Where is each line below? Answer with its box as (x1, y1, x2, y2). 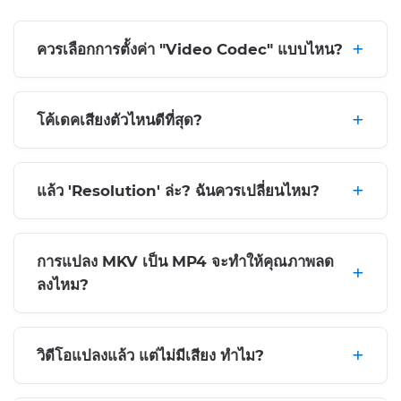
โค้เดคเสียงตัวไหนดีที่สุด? (37, 111, 202, 129)
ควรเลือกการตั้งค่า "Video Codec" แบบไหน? (37, 40, 343, 58)
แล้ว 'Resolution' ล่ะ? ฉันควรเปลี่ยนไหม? (37, 182, 320, 200)
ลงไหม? (37, 276, 89, 294)
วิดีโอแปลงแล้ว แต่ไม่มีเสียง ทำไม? (37, 346, 264, 364)
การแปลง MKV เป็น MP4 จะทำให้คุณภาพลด (37, 252, 334, 270)
